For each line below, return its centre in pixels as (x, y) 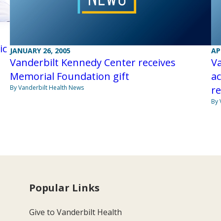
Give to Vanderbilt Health (76, 212)
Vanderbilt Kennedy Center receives (92, 63)
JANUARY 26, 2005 (40, 51)
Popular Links (65, 188)
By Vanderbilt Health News (47, 88)
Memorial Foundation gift (69, 76)
